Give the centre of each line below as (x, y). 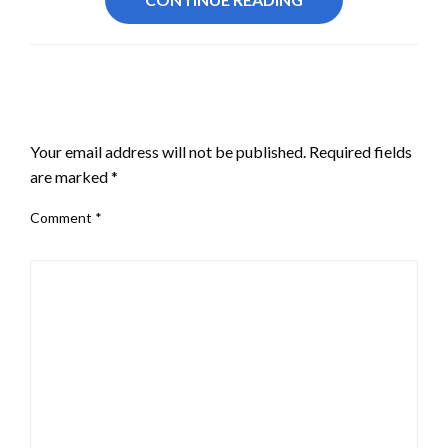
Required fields (360, 151)
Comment (62, 217)
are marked (70, 176)
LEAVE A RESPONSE (111, 116)
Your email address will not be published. (168, 151)
